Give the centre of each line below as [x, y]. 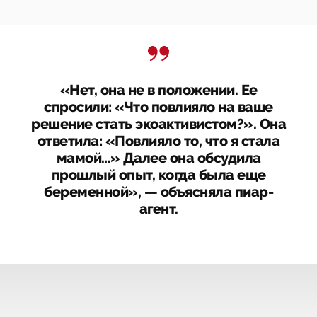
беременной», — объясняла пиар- [158, 192]
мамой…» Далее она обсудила [158, 158]
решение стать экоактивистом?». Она [158, 125]
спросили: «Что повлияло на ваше [158, 108]
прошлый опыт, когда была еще [158, 175]
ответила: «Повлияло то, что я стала [158, 142]
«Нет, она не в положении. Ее [158, 91]
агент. [158, 209]
